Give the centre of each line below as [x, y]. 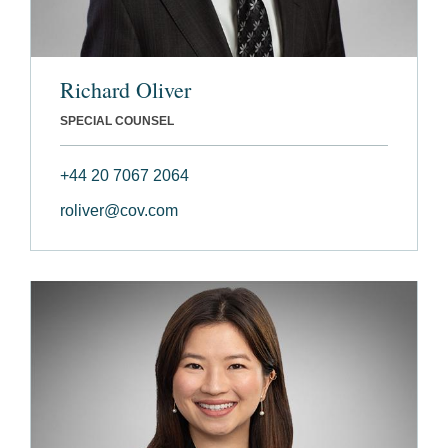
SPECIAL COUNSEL [117, 120]
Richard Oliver [125, 89]
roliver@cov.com [119, 210]
